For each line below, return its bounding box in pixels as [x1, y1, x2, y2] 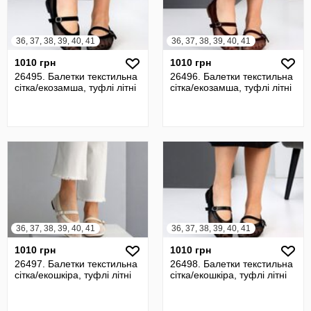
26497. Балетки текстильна [15, 258, 137, 269]
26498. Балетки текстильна [170, 258, 293, 269]
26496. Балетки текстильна [170, 71, 293, 82]
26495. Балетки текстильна [15, 71, 137, 82]
